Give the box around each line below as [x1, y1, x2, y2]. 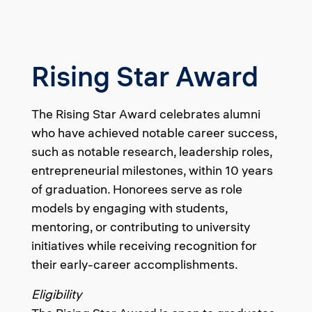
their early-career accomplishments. [31, 256, 238, 272]
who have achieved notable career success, [31, 125, 277, 141]
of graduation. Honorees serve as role [31, 181, 242, 197]
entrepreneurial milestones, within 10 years [31, 162, 273, 178]
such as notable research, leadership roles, [31, 143, 272, 159]
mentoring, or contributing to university [31, 219, 250, 235]
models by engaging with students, [31, 200, 228, 216]
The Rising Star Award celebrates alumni [31, 106, 260, 122]
